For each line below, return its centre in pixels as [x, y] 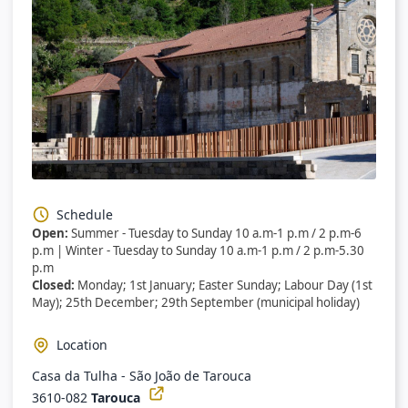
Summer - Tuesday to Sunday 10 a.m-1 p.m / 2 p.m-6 [215, 233]
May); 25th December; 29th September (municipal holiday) [196, 302]
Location [82, 345]
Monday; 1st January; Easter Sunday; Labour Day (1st [225, 285]
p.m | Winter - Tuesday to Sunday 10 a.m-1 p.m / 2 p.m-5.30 [198, 250]
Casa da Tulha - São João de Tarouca [142, 375]
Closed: [55, 285]
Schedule [85, 214]
